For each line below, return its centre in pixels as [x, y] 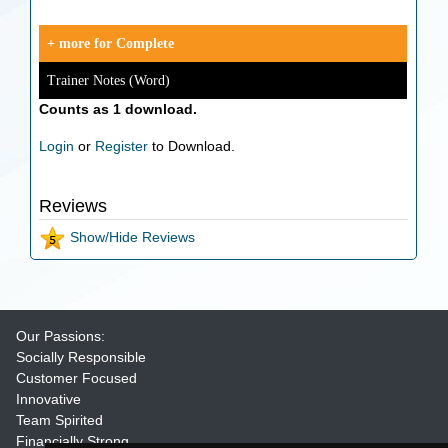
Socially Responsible [81, 356]
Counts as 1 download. [118, 109]
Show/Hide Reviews [131, 237]
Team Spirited [59, 419]
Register [122, 146]
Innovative [48, 398]
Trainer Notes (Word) [109, 80]
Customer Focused [76, 377]
